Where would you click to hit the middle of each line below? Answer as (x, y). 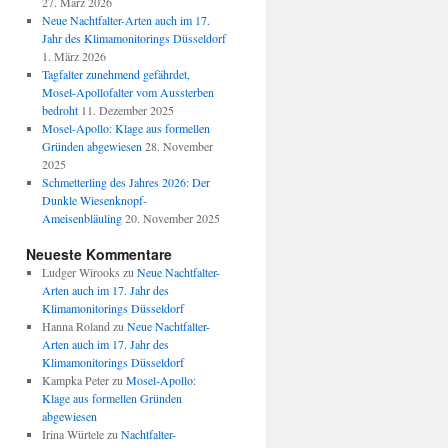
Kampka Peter (75, 380)
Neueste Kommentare (99, 254)
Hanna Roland (75, 326)
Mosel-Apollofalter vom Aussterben (127, 92)
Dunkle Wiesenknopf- (94, 200)
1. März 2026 (73, 56)
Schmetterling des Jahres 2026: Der (125, 182)
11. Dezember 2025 (127, 110)
